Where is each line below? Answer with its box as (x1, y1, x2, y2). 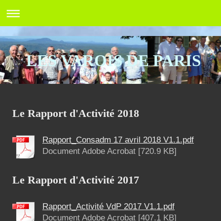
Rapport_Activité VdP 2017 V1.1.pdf (42, 201, 175, 211)
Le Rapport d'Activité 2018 (12, 108, 139, 120)
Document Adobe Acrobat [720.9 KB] (42, 147, 177, 156)
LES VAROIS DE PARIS (26, 51, 201, 70)
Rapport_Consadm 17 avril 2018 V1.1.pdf (42, 135, 194, 145)
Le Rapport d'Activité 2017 (12, 174, 139, 186)
